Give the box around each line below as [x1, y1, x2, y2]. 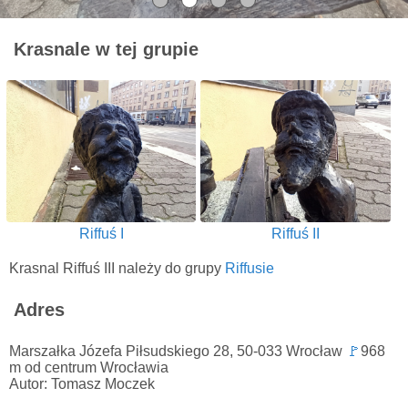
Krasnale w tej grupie [14, 38, 199, 59]
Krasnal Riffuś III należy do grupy [9, 260, 225, 277]
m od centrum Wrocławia [9, 360, 168, 376]
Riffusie [225, 260, 274, 277]
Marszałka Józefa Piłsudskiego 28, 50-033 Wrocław [9, 343, 346, 360]
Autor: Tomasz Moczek [9, 376, 155, 393]
